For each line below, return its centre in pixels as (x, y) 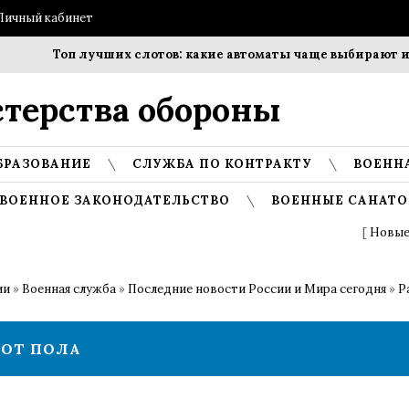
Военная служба (69, 289)
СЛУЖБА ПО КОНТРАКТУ (222, 164)
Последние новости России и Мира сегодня (257, 289)
